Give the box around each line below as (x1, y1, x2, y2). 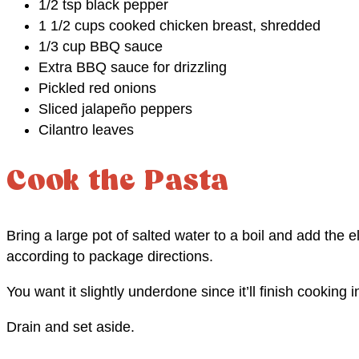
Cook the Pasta (6, 166, 230, 198)
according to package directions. (6, 248, 213, 265)
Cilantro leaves (38, 121, 134, 138)
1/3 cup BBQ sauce (38, 38, 163, 54)
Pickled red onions (38, 79, 156, 96)
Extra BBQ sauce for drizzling (38, 58, 227, 75)
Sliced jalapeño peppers (38, 100, 192, 117)
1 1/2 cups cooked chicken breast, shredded (38, 17, 321, 34)
